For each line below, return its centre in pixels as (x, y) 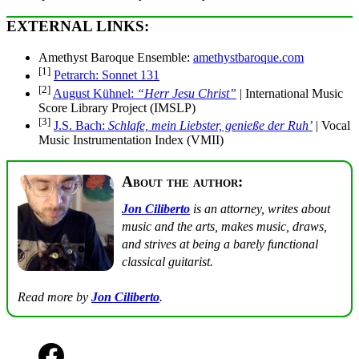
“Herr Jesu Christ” (187, 93)
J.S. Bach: (81, 126)
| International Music (290, 93)
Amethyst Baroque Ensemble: (116, 58)
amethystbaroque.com (248, 58)
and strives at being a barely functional (220, 244)
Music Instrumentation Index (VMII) (131, 140)
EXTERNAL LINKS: (78, 26)
